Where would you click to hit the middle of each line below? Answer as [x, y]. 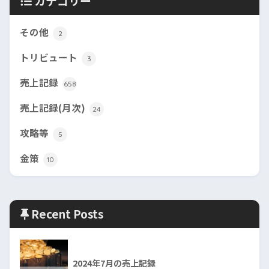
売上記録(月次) [54, 108]
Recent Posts [67, 213]
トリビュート [50, 58]
